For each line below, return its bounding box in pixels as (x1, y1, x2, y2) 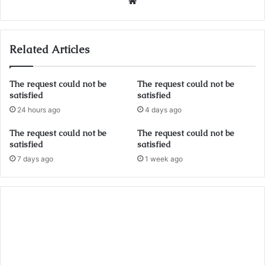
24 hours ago (17, 105, 60, 115)
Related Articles (9, 43, 89, 57)
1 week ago (145, 154, 183, 164)
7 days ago (17, 154, 53, 164)
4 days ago (145, 105, 182, 115)
